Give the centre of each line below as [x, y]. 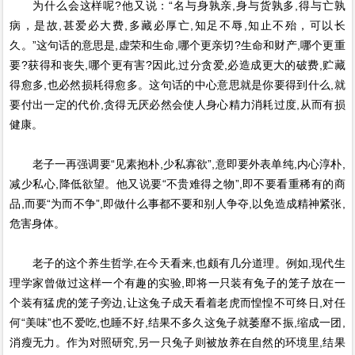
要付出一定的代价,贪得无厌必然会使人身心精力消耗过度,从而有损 [177, 105]
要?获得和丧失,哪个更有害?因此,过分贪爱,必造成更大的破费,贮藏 [177, 65]
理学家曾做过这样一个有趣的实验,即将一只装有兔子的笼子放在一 [177, 283]
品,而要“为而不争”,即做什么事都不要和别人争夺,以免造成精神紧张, [177, 204]
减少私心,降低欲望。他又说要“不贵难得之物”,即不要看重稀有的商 [177, 184]
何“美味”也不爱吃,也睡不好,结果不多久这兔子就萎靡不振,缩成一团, [177, 323]
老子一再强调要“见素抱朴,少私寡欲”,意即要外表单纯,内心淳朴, [177, 164]
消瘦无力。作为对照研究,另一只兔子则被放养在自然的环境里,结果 [177, 342]
